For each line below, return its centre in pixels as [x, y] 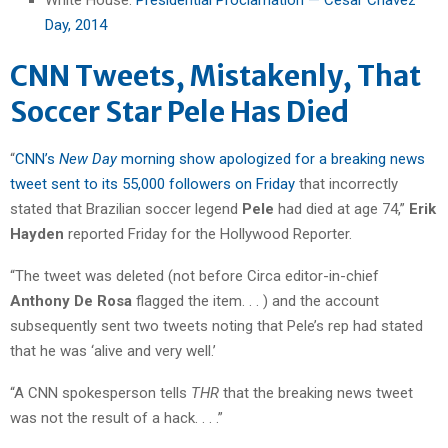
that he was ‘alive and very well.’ [113, 350]
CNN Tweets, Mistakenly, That [215, 75]
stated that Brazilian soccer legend [126, 208]
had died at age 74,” [341, 208]
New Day [88, 158]
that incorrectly [346, 183]
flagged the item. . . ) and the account [255, 300]
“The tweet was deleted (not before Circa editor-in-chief [194, 275]
